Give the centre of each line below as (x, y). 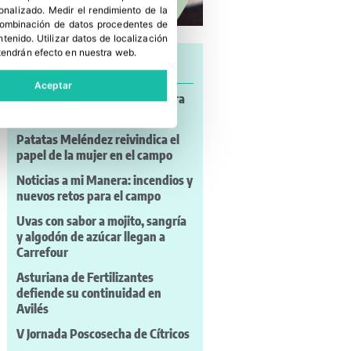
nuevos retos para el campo (88, 195)
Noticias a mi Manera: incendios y (104, 180)
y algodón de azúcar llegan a (90, 236)
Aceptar (53, 85)
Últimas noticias (60, 62)
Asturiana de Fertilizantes (85, 277)
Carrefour (42, 252)
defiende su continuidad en (89, 293)
